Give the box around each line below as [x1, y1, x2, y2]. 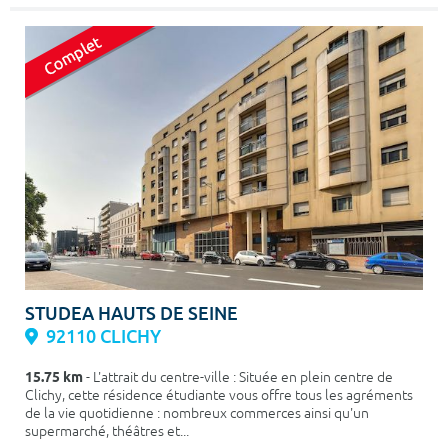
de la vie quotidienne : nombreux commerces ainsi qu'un [25, 405, 369, 423]
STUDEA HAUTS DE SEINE [25, 302, 238, 326]
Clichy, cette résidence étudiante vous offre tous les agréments [25, 387, 413, 405]
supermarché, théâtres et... [25, 423, 189, 441]
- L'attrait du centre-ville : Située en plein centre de [83, 369, 393, 387]
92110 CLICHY [46, 325, 161, 349]
